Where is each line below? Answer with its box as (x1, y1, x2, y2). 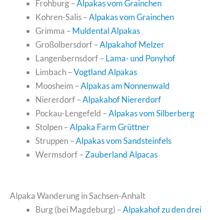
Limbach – (35, 66, 74, 77)
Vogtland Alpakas (73, 66, 137, 77)
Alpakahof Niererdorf (82, 94, 161, 105)
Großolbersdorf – (35, 39, 100, 50)
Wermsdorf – (35, 149, 85, 160)
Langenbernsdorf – (35, 53, 106, 63)
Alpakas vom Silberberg (108, 108, 194, 118)
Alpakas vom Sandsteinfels (75, 135, 171, 146)
